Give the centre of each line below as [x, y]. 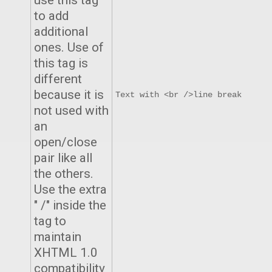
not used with [71, 110]
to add [51, 16]
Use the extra [70, 189]
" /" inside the [70, 205]
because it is [69, 95]
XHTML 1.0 [66, 253]
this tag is [61, 63]
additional [61, 32]
